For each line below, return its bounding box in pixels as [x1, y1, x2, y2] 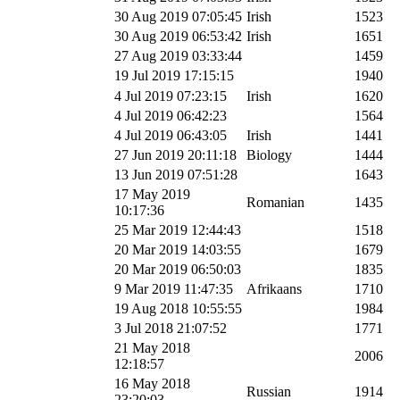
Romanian [246, 194, 304, 210]
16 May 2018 [114, 375, 190, 391]
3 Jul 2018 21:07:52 [114, 320, 227, 336]
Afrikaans [246, 280, 302, 296]
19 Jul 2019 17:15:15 [114, 67, 234, 83]
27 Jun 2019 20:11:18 [114, 146, 237, 162]
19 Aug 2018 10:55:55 [114, 300, 242, 316]
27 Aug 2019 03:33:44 [114, 47, 242, 63]
